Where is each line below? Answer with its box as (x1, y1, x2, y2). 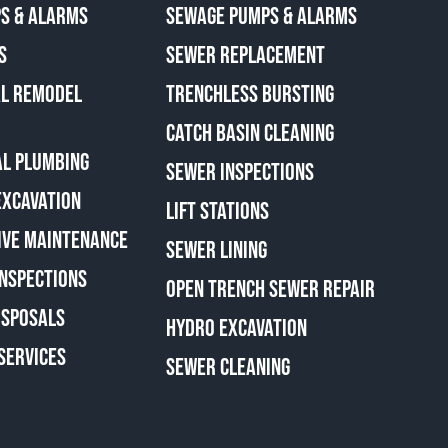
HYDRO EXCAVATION (165, 313, 307, 343)
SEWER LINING (165, 235, 267, 265)
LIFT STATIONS (165, 196, 269, 226)
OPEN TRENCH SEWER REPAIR (165, 274, 375, 304)
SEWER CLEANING (165, 352, 290, 382)
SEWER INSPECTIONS (165, 157, 314, 187)
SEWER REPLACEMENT (165, 40, 325, 70)
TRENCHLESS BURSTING (165, 79, 334, 109)
